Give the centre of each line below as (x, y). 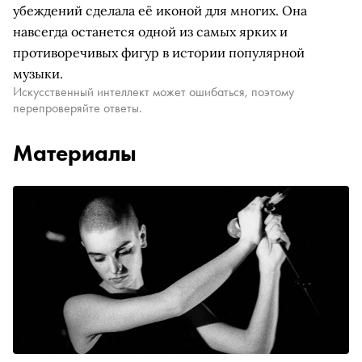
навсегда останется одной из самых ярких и (150, 32)
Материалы (75, 153)
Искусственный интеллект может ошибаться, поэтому (154, 92)
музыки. (38, 74)
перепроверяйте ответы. (78, 108)
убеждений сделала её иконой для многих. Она (160, 11)
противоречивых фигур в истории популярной (159, 53)
